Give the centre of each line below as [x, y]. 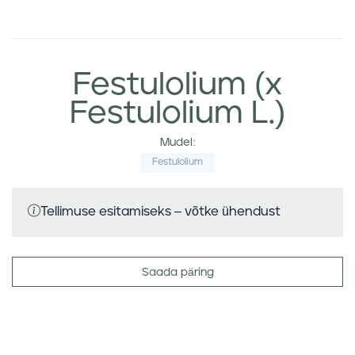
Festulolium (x [177, 85]
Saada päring [177, 273]
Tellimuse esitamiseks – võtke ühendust [160, 212]
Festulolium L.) [177, 113]
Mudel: [177, 143]
